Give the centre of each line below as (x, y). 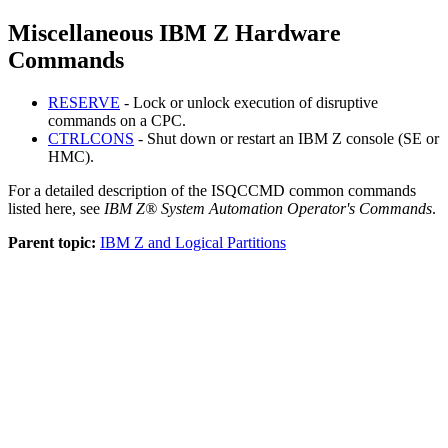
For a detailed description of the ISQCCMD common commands (212, 190)
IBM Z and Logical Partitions (193, 242)
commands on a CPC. (117, 120)
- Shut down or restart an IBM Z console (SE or (286, 138)
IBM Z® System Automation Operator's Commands (268, 208)
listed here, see (56, 208)
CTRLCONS (91, 138)
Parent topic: (52, 242)
